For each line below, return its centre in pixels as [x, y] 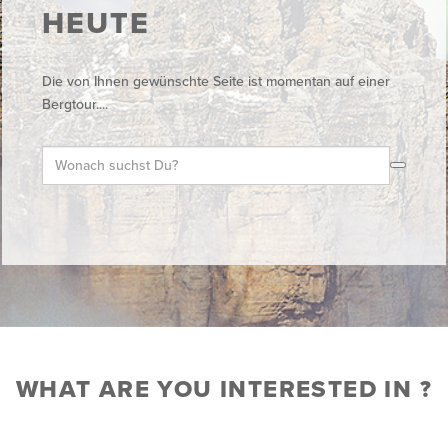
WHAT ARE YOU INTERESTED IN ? [224, 389]
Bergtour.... [74, 104]
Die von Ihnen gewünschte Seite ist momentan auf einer [215, 81]
